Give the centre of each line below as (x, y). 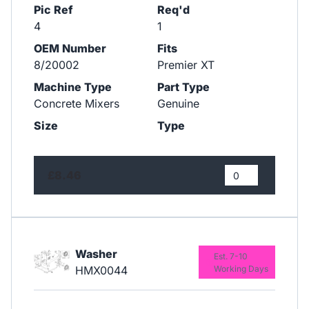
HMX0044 (101, 270)
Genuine (178, 103)
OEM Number (70, 48)
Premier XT (186, 64)
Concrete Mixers (77, 103)
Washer (96, 253)
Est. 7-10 (230, 256)
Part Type (183, 87)
